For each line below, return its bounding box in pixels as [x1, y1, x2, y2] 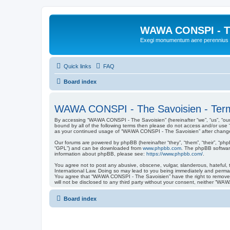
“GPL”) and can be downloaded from [54, 145, 143, 151]
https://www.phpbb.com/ [146, 150, 203, 157]
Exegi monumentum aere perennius [140, 37, 228, 43]
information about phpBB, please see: [54, 150, 146, 157]
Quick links [64, 63, 91, 69]
